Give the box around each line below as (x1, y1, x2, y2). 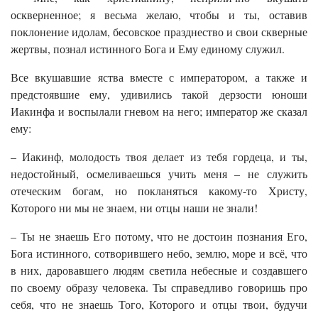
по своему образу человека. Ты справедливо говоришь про (11, 279, 307, 295)
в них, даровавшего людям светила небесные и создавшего (11, 262, 307, 278)
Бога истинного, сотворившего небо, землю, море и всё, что (11, 245, 307, 261)
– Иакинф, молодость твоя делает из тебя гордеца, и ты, (11, 148, 307, 164)
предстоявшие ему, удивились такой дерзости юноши (11, 86, 307, 102)
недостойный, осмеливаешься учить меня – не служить (11, 165, 307, 181)
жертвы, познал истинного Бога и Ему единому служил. (11, 40, 285, 56)
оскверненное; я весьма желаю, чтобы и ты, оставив (11, 6, 307, 22)
